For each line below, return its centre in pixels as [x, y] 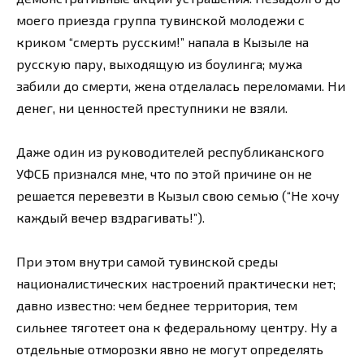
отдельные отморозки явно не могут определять [170, 349]
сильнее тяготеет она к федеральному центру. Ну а [177, 327]
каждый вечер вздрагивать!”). [110, 218]
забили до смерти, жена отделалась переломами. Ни [181, 86]
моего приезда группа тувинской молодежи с [160, 20]
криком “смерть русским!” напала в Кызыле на [162, 42]
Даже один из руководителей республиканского [170, 152]
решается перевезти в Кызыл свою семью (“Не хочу [178, 196]
